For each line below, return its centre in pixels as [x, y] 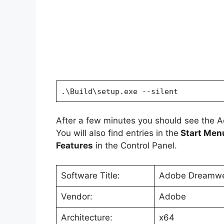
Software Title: [90, 175]
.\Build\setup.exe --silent [119, 91]
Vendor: [76, 196]
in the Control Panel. [135, 146]
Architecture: [86, 217]
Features [74, 146]
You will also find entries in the [117, 133]
